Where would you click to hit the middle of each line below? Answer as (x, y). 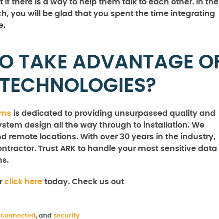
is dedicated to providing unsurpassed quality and (113, 113)
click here (23, 182)
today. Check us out (83, 182)
